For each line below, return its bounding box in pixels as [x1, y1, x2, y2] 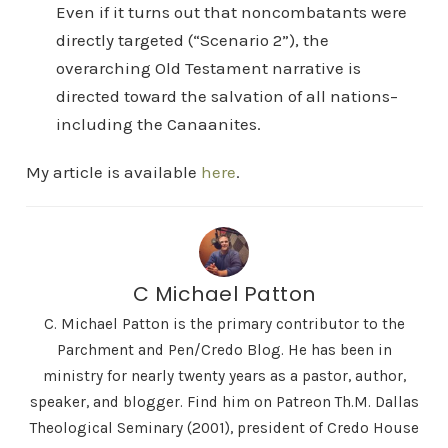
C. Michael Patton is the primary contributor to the [43, 315, 405, 333]
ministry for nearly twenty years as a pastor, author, [42, 367, 406, 385]
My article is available [25, 162, 201, 182]
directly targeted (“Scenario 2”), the [55, 30, 329, 50]
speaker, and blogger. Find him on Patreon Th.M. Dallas [29, 393, 419, 411]
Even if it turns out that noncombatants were [55, 2, 407, 22]
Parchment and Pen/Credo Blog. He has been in [56, 341, 392, 359]
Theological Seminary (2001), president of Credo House [29, 419, 419, 437]
